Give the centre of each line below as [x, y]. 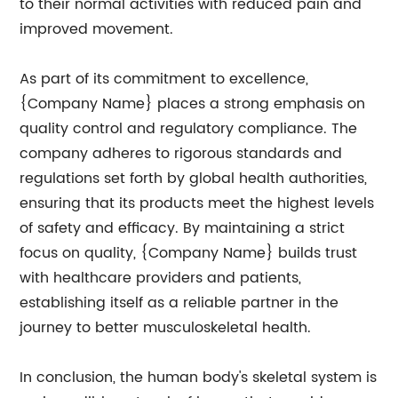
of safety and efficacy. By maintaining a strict [183, 228]
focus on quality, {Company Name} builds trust [189, 253]
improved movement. [97, 29]
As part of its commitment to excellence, [164, 79]
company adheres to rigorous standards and [181, 154]
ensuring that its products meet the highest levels [197, 203]
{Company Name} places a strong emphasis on [193, 104]
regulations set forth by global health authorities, [194, 179]
